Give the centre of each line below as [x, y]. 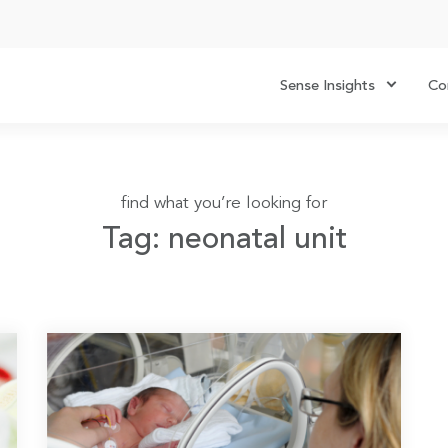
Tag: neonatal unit [224, 239]
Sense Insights [327, 86]
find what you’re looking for [224, 203]
